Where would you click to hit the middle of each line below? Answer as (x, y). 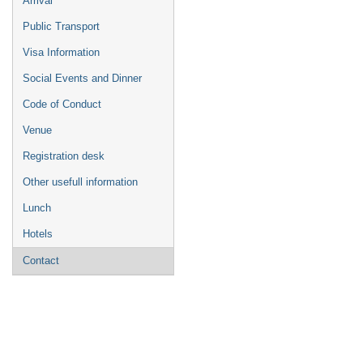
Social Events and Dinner (82, 78)
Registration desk (64, 156)
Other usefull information (80, 182)
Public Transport (61, 26)
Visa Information (61, 52)
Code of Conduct (62, 104)
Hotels (38, 234)
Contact (41, 261)
